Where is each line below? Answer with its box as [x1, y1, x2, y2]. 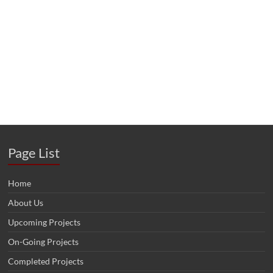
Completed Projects [8, 256, 84, 267]
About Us [8, 197, 44, 208]
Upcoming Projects [8, 217, 81, 228]
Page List [8, 144, 60, 161]
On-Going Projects [8, 236, 79, 247]
